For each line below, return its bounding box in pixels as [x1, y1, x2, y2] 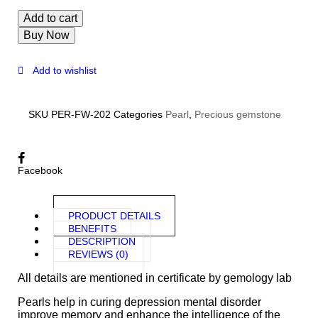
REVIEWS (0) [68, 248, 128, 260]
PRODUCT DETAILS [68, 209, 160, 221]
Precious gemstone [194, 108, 281, 120]
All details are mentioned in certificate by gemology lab [18, 271, 292, 284]
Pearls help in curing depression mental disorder [18, 295, 261, 308]
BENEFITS [68, 222, 116, 234]
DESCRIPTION [68, 235, 136, 247]
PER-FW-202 [51, 108, 111, 120]
